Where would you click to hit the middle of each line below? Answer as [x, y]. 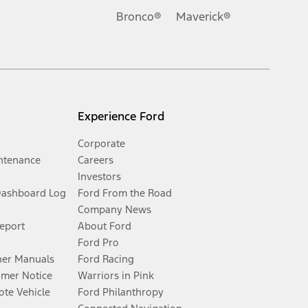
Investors [100, 177]
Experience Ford [121, 117]
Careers [96, 160]
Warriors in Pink [116, 276]
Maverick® [203, 16]
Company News [115, 210]
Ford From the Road [125, 193]
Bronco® [139, 16]
